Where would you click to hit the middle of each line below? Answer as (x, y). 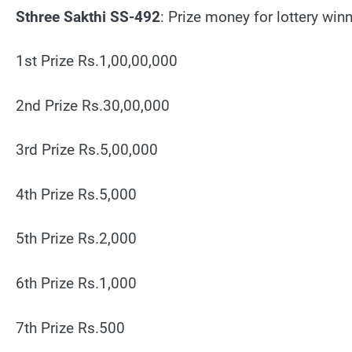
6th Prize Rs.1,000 (76, 283)
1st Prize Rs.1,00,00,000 (97, 61)
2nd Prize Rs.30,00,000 (93, 105)
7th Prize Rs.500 (70, 328)
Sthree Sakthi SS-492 (88, 16)
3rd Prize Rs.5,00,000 (87, 150)
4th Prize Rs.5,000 (76, 194)
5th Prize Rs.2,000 (76, 239)
